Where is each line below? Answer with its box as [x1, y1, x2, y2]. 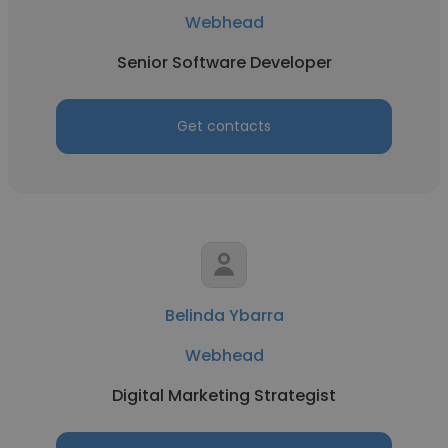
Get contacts [177, 116, 271, 136]
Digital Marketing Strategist [112, 384, 336, 407]
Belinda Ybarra [164, 304, 284, 327]
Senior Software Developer [116, 51, 332, 74]
